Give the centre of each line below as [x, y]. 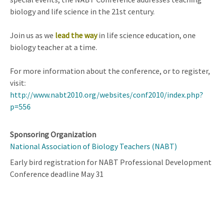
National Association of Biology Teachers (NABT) [93, 146]
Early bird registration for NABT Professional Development [111, 162]
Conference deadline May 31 [57, 174]
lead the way [75, 35]
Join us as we [32, 35]
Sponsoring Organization [53, 134]
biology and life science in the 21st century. [82, 11]
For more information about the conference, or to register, [110, 71]
